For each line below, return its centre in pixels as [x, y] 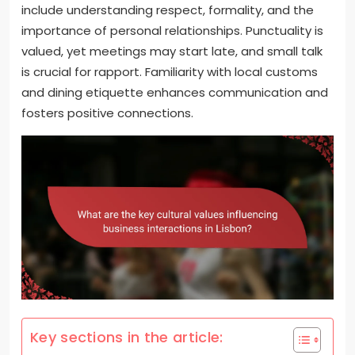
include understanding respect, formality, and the [168, 10]
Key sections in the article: [127, 337]
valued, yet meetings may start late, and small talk [172, 52]
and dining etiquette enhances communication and [175, 93]
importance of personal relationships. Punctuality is [172, 31]
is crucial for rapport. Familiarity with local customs [170, 72]
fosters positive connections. [107, 113]
